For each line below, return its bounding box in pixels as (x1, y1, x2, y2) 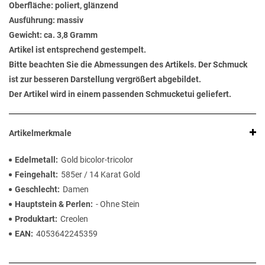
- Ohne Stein (96, 199, 140, 209)
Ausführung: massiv (9, 15, 83, 25)
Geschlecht (15, 185, 57, 195)
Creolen (60, 214, 88, 224)
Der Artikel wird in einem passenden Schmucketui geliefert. (9, 89, 231, 99)
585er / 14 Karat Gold (61, 170, 140, 180)
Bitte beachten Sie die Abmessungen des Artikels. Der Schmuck (9, 60, 247, 70)
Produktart (15, 214, 55, 224)
